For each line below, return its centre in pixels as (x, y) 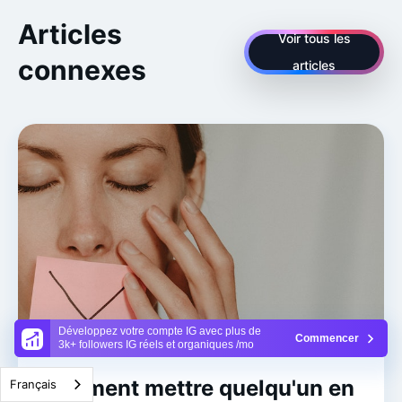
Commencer (328, 338)
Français (33, 384)
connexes (82, 70)
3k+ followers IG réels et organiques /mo (156, 345)
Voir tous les (314, 39)
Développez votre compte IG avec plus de (159, 332)
